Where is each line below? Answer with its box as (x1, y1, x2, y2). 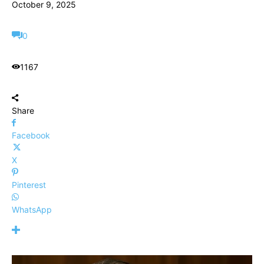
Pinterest (12, 180, 46, 190)
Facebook (12, 130, 50, 140)
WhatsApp (12, 204, 52, 214)
